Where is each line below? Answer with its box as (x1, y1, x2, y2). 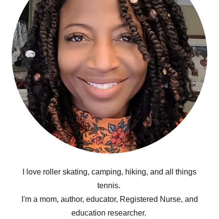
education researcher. (71, 209, 148, 217)
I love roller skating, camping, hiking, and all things (22, 168, 197, 176)
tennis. (97, 181, 122, 190)
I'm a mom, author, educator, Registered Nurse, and (21, 195, 198, 203)
